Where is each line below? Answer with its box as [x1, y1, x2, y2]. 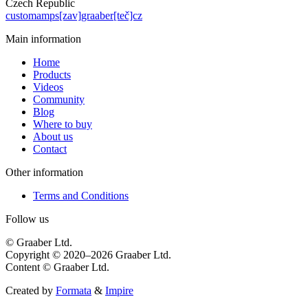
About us [33, 130, 73, 142]
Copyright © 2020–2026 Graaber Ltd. [5, 248, 171, 261]
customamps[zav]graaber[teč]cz [5, 9, 142, 21]
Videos [33, 80, 63, 93]
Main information [5, 32, 81, 45]
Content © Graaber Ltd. [5, 261, 109, 273]
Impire [105, 284, 133, 296]
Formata [56, 284, 91, 296]
